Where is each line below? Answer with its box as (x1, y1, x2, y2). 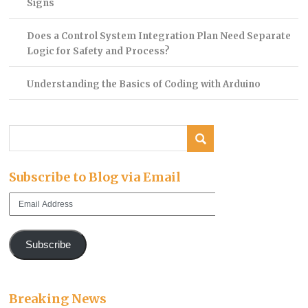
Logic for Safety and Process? (26, 45, 170, 57)
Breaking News (9, 290, 107, 307)
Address (8, 207, 42, 218)
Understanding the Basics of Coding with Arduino (26, 78, 261, 90)
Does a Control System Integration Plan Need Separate (26, 30, 291, 42)
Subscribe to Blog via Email (9, 169, 181, 186)
